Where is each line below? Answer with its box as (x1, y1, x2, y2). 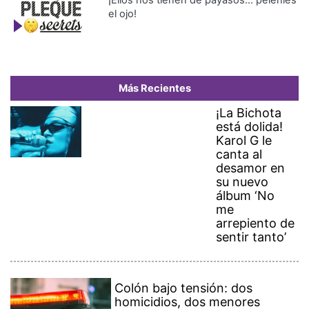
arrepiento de (216, 216, 295, 231)
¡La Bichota (216, 106, 282, 121)
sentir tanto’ (216, 230, 287, 245)
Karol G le (216, 133, 272, 148)
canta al (216, 147, 263, 162)
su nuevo (216, 175, 269, 190)
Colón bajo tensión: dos (114, 280, 253, 295)
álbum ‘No (216, 188, 275, 203)
